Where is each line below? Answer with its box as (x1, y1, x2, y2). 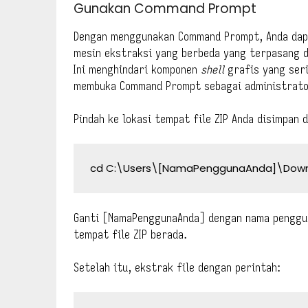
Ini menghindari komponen (74, 62, 201, 76)
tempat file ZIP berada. (74, 227, 187, 241)
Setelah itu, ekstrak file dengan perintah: (74, 260, 280, 274)
